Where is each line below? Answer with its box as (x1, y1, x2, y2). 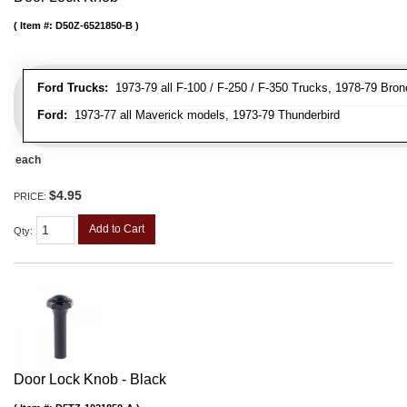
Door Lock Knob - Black (14, 372, 166, 388)
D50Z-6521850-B (55, 19, 133, 31)
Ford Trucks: (37, 80, 108, 94)
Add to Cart (89, 222, 144, 235)
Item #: (20, 19, 55, 31)
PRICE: (14, 190, 49, 202)
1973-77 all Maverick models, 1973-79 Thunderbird (67, 107, 340, 122)
